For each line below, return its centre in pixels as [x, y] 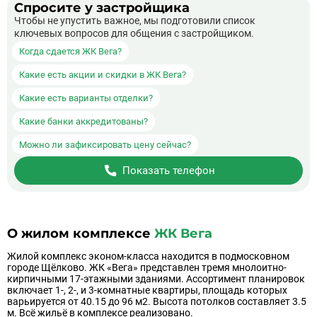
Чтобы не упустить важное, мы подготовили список [135, 21]
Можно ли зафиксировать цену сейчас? [105, 145]
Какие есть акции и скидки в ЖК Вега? [103, 75]
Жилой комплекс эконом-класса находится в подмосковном [148, 256]
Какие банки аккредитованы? [83, 121]
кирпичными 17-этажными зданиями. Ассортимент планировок [156, 279]
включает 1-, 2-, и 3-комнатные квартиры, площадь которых [147, 290]
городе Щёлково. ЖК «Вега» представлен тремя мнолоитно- [147, 267]
